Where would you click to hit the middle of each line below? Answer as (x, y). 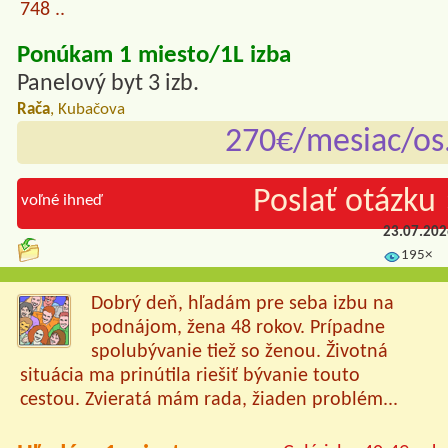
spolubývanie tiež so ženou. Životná (239, 352)
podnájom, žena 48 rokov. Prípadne (238, 328)
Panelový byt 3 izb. (108, 84)
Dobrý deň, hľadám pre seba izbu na (242, 304)
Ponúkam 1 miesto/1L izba (154, 56)
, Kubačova (87, 110)
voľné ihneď (62, 200)
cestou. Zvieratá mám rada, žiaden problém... (208, 400)
